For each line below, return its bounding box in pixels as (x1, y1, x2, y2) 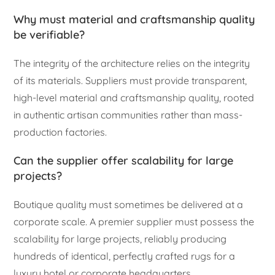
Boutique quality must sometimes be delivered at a (14, 198, 244, 211)
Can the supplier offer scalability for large (14, 153, 234, 168)
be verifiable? (14, 28, 85, 42)
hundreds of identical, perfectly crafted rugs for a (14, 250, 236, 263)
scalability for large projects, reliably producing (14, 233, 227, 246)
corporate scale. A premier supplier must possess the (14, 215, 255, 228)
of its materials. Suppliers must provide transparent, (14, 74, 247, 87)
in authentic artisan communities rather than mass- (14, 109, 243, 122)
